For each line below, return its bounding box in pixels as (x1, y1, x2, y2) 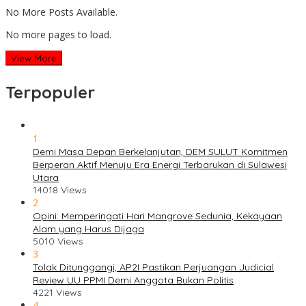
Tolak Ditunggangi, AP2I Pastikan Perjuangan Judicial (33, 261, 274, 274)
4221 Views (33, 286, 82, 299)
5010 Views (33, 235, 83, 248)
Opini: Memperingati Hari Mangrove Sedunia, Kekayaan (33, 210, 282, 223)
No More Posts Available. (5, 5, 117, 19)
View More (11, 53, 57, 64)
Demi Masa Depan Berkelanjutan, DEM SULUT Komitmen (33, 145, 288, 158)
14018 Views (33, 184, 87, 197)
